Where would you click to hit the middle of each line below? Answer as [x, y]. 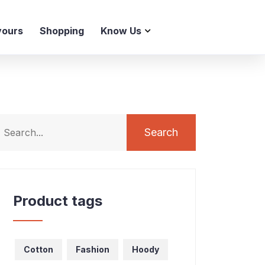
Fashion [93, 249]
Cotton [38, 249]
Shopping [62, 30]
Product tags [58, 201]
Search [161, 132]
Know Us [121, 30]
